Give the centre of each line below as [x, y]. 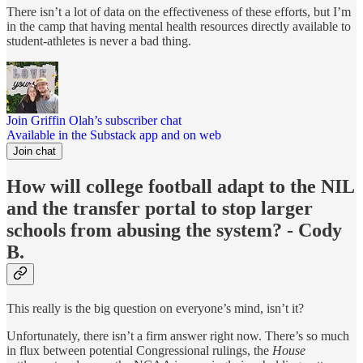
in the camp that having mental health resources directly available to [179, 26]
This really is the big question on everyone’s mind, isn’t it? [155, 308]
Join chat [34, 151]
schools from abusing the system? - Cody [174, 230]
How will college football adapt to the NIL [180, 186]
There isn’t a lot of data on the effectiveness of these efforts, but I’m [179, 11]
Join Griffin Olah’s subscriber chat [94, 120]
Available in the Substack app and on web [114, 135]
